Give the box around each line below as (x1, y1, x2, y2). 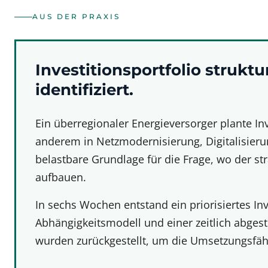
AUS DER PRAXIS (32, 12, 120, 21)
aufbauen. (35, 170, 86, 184)
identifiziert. (35, 80, 133, 99)
